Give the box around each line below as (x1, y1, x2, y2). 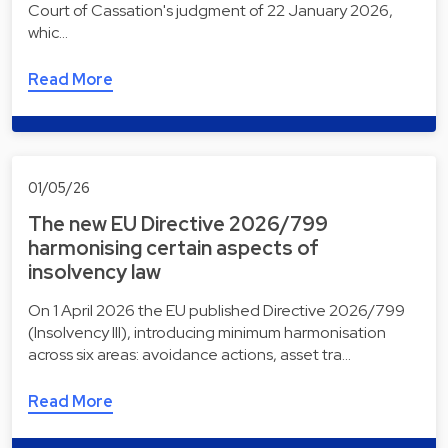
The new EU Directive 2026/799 (28, 210, 328, 237)
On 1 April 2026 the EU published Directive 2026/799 (28, 299, 405, 321)
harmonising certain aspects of (28, 234, 319, 261)
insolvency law (28, 258, 161, 285)
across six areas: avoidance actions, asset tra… (28, 343, 351, 365)
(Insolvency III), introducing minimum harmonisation (28, 321, 386, 343)
